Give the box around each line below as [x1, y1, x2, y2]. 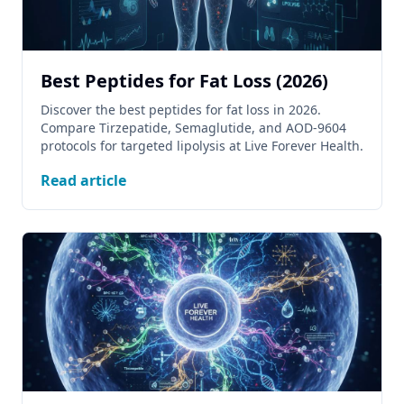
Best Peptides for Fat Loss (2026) [41, 69, 328, 93]
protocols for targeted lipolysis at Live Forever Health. [41, 137, 363, 154]
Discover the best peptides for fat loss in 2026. [41, 101, 321, 118]
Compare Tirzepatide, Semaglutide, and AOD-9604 [41, 119, 346, 136]
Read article [41, 170, 126, 190]
